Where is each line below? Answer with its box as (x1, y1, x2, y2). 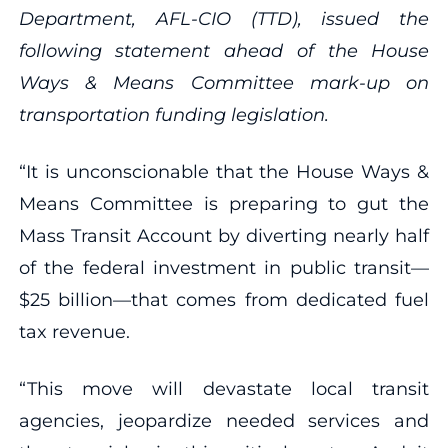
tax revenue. (18, 320, 130, 343)
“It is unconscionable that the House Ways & (18, 160, 430, 183)
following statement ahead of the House (18, 39, 430, 62)
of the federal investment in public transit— (18, 256, 430, 279)
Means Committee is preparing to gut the (18, 192, 430, 215)
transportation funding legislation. (18, 103, 329, 126)
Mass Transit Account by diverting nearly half (18, 224, 430, 247)
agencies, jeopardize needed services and (18, 409, 430, 432)
